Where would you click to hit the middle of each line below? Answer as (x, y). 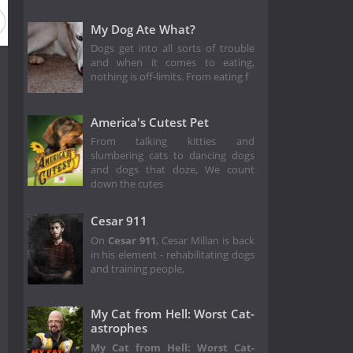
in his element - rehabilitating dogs (173, 255)
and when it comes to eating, (173, 63)
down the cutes (126, 184)
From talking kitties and (173, 142)
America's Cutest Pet (149, 122)
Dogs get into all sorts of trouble (173, 49)
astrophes (119, 328)
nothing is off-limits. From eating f (169, 77)
